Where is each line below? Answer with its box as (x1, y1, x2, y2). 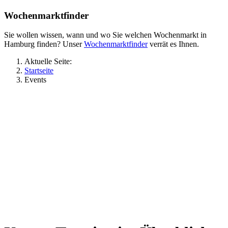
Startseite (24, 66, 53, 75)
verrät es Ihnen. (148, 40, 199, 49)
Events (24, 75, 46, 84)
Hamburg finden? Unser (4, 40, 84, 49)
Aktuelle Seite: (24, 57, 76, 66)
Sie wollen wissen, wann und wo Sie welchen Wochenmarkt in (4, 31, 207, 40)
